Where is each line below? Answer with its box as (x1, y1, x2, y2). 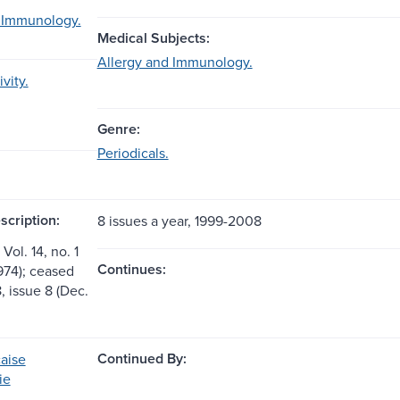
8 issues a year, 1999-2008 (96, 210, 262, 230)
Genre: (96, 118, 140, 139)
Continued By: (96, 347, 187, 369)
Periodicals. (96, 142, 169, 162)
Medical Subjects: (96, 27, 210, 48)
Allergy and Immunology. (96, 51, 253, 71)
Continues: (96, 258, 166, 279)
